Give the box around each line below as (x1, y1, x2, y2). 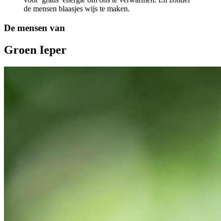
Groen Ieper (4, 43, 67, 57)
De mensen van (4, 23, 65, 34)
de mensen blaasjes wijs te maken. (24, 4, 130, 13)
